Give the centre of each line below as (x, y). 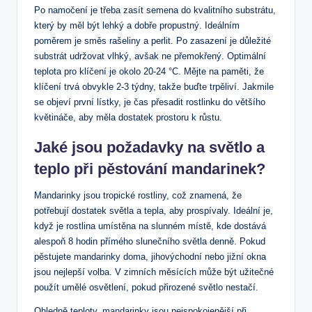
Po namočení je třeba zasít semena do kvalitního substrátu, (155, 10)
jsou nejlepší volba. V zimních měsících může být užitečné (154, 272)
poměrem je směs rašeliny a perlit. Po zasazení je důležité (153, 40)
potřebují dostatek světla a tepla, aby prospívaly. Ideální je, (154, 210)
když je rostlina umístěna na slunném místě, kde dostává (150, 226)
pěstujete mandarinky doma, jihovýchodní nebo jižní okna (150, 256)
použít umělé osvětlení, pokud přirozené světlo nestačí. (146, 287)
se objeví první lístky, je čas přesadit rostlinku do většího (150, 102)
